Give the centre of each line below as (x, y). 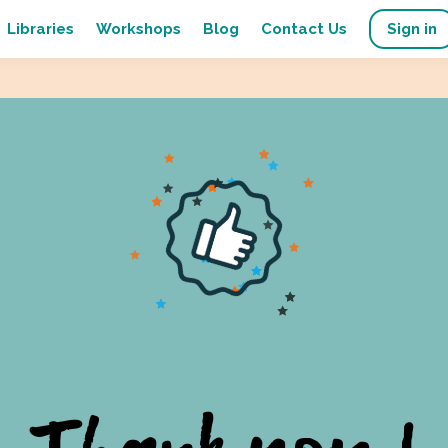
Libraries (40, 29)
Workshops (138, 29)
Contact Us (304, 29)
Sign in (412, 29)
